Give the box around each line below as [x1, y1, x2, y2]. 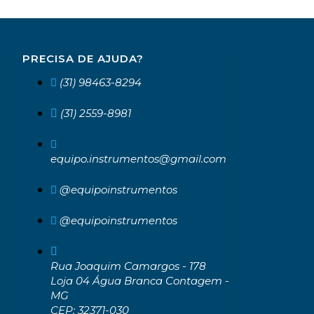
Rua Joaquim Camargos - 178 [50, 259, 206, 273]
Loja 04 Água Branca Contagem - [50, 273, 229, 287]
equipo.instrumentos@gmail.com [50, 151, 226, 165]
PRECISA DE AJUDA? [22, 51, 144, 65]
